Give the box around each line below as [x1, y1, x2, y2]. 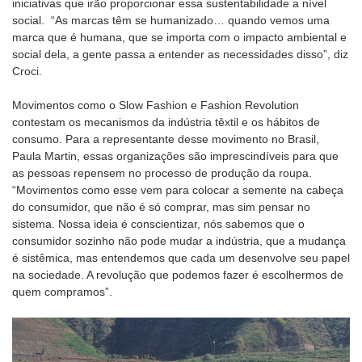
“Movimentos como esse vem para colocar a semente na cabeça [12, 183, 343, 196]
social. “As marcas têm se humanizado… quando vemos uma [12, 13, 330, 27]
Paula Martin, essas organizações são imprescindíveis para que [12, 149, 339, 162]
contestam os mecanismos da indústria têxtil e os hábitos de [12, 115, 320, 128]
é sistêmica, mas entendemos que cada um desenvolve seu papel [12, 250, 350, 264]
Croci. [12, 64, 48, 78]
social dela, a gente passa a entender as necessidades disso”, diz [12, 47, 348, 61]
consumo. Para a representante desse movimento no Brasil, [12, 132, 319, 145]
